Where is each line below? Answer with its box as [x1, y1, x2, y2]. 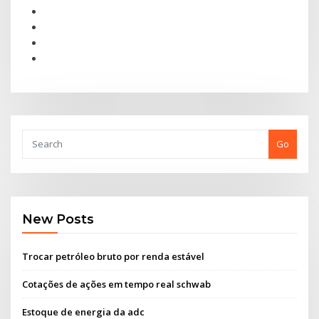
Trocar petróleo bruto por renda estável [22, 249, 205, 263]
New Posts [22, 211, 95, 227]
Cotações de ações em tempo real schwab [22, 277, 211, 291]
